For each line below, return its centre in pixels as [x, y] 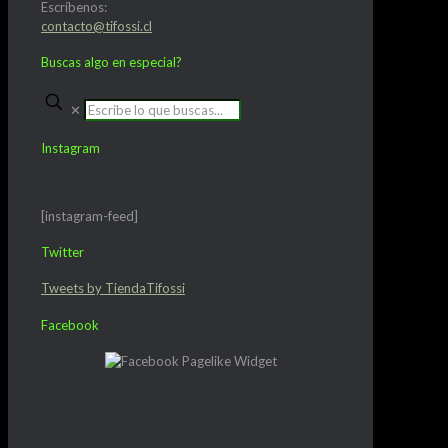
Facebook [70, 324]
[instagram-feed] [89, 215]
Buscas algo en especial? [111, 62]
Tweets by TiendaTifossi [113, 288]
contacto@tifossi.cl [96, 25]
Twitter [62, 252]
